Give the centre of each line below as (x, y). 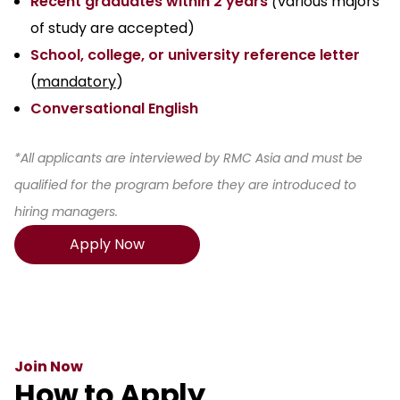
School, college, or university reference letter (195, 55)
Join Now (49, 367)
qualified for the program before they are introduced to (185, 185)
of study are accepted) (112, 29)
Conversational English (114, 109)
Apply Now (107, 245)
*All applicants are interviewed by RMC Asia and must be (188, 158)
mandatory (76, 82)
